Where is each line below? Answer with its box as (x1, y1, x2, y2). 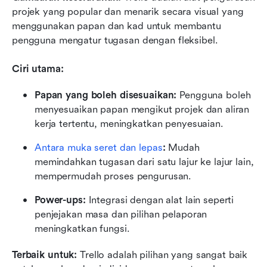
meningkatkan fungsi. (35, 223, 130, 235)
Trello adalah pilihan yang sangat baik (80, 249, 248, 261)
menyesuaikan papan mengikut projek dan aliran (35, 104, 250, 116)
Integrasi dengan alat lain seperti (88, 194, 234, 206)
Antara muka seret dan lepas (35, 142, 163, 154)
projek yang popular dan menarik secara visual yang (12, 6, 244, 18)
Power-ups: (35, 194, 89, 206)
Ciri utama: (12, 63, 64, 75)
